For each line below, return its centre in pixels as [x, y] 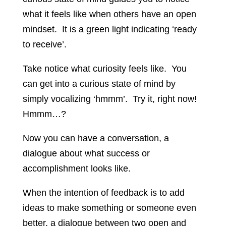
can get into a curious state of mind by [99, 84]
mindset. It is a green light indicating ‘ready [109, 30]
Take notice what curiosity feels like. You [104, 69]
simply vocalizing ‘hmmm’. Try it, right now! [111, 99]
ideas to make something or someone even [109, 208]
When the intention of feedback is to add [103, 193]
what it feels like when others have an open [109, 14]
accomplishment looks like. [76, 169]
